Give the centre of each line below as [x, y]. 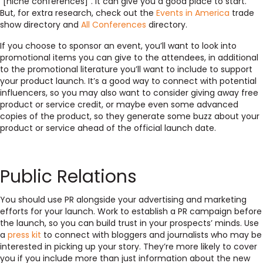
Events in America [193, 13]
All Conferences [114, 25]
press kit [24, 235]
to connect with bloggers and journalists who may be [151, 235]
